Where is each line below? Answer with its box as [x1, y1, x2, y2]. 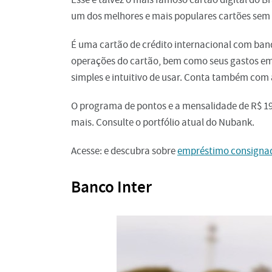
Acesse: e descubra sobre [71, 144, 177, 157]
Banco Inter [71, 175, 152, 198]
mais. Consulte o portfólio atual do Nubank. [71, 115, 254, 129]
